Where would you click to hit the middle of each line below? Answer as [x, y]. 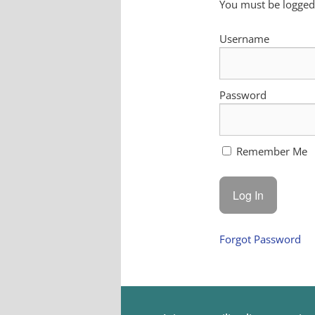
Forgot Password [261, 239]
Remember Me [271, 151]
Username [245, 38]
